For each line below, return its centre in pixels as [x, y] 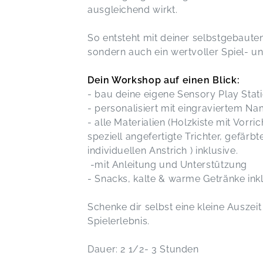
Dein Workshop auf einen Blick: [164, 80]
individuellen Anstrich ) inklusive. [163, 151]
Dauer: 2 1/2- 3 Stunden [143, 249]
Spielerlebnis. [120, 221]
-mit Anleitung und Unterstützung [168, 165]
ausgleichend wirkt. [133, 10]
